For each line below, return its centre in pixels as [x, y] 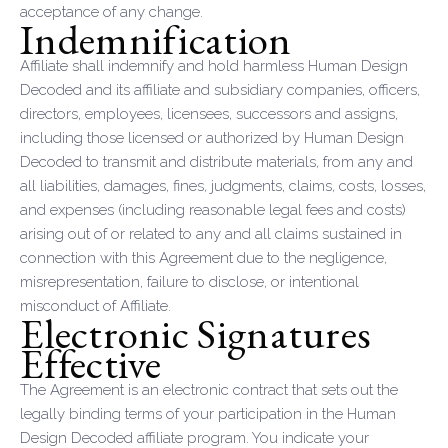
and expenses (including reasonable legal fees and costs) [213, 210]
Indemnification [156, 39]
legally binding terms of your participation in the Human [208, 414]
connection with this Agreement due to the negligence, [203, 258]
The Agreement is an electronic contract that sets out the [209, 390]
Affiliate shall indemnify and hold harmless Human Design [214, 66]
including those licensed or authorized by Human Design [212, 138]
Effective [91, 363]
